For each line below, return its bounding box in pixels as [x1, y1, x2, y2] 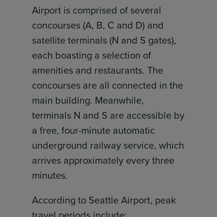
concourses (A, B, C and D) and [32, 18, 164, 32]
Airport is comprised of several [32, 3, 162, 17]
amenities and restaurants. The [32, 63, 164, 77]
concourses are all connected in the [32, 78, 184, 93]
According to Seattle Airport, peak [32, 193, 176, 207]
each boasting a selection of [32, 48, 152, 62]
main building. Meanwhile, [32, 93, 144, 108]
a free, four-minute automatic [32, 123, 155, 138]
